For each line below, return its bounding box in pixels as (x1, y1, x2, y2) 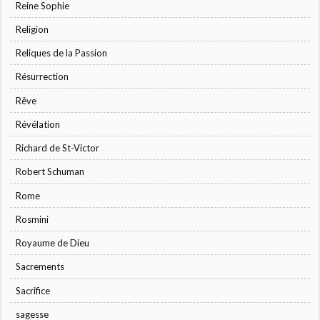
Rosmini (16, 213, 49, 225)
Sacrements (16, 261, 65, 273)
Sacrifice (16, 284, 51, 296)
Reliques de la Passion (16, 47, 108, 59)
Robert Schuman (16, 166, 85, 178)
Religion (16, 23, 49, 35)
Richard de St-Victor (16, 142, 100, 154)
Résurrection (16, 71, 69, 83)
